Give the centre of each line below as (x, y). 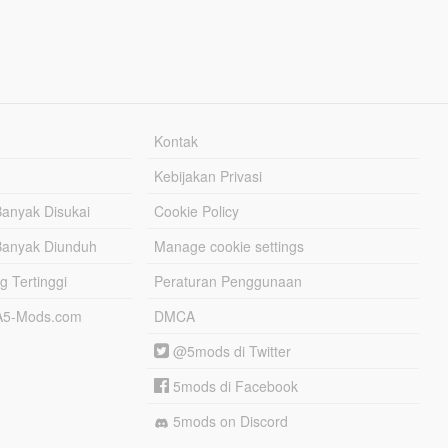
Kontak (176, 141)
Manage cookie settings (229, 246)
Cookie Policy (197, 211)
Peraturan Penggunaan (228, 281)
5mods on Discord (229, 421)
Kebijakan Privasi (208, 176)
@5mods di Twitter (230, 351)
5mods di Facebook (234, 386)
